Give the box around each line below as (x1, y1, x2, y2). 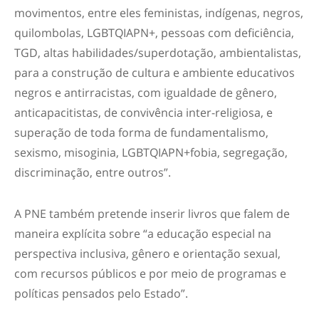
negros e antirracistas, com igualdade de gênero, (14, 85, 277, 100)
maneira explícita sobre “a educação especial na (14, 226, 271, 241)
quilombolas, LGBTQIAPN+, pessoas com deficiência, (14, 25, 294, 41)
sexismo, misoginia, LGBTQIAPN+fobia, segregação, (14, 145, 288, 160)
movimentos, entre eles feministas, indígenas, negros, (14, 5, 303, 21)
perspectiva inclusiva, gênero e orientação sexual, (14, 246, 281, 261)
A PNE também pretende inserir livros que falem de (14, 206, 290, 221)
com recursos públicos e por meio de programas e (14, 266, 286, 281)
